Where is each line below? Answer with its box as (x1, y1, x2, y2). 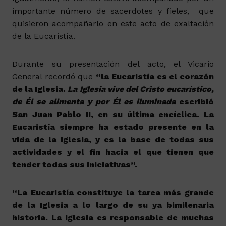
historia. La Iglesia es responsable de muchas (12, 213, 214, 222)
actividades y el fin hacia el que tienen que (12, 147, 214, 157)
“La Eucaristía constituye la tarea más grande (12, 188, 214, 197)
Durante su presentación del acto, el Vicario (12, 59, 214, 69)
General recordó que (12, 72, 96, 81)
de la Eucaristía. (12, 31, 75, 41)
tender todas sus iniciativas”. (12, 160, 137, 169)
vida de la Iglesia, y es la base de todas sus (12, 135, 214, 144)
